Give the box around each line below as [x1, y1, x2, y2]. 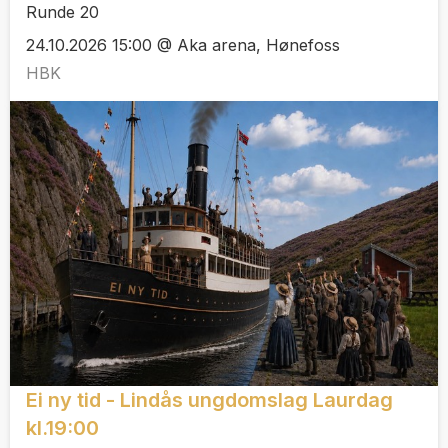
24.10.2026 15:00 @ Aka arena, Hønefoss [26, 34, 340, 55]
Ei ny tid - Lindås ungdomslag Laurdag [26, 388, 393, 413]
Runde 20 [26, 2, 99, 23]
